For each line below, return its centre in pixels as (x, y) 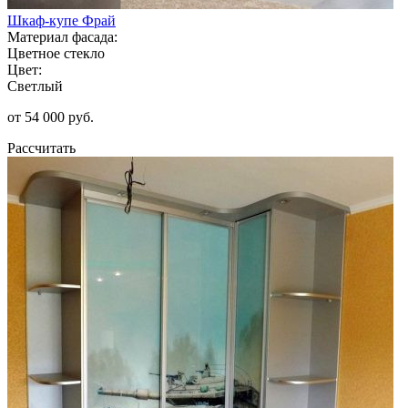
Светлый (35, 86)
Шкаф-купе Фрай (61, 20)
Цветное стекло (56, 53)
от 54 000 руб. (51, 117)
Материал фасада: (62, 36)
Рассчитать (41, 148)
